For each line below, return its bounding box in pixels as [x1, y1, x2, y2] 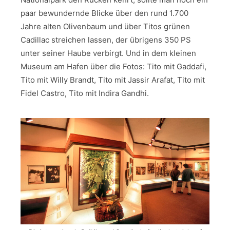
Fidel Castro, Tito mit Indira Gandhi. [21, 88, 149, 99]
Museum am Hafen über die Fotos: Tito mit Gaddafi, [21, 62, 206, 72]
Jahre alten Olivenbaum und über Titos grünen [21, 22, 190, 32]
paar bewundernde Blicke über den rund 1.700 [21, 8, 188, 18]
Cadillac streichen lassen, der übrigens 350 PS [21, 35, 191, 45]
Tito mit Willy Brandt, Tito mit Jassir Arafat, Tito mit [21, 75, 205, 85]
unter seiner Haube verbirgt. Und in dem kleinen [21, 48, 196, 59]
